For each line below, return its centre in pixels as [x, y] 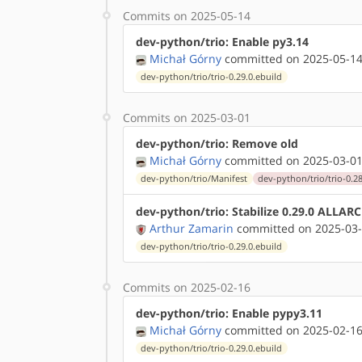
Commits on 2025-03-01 [187, 118]
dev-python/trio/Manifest [194, 179]
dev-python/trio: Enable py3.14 [222, 42]
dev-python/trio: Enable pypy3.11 [229, 313]
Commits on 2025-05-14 [187, 16]
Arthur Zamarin [192, 228]
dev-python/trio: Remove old [217, 143]
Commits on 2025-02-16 [187, 287]
